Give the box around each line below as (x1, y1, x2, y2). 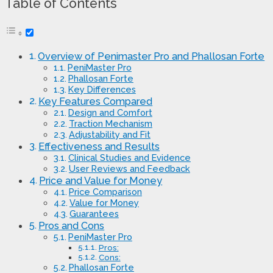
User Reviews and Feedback (68, 163, 190, 174)
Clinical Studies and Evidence (68, 152, 191, 163)
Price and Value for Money (39, 175, 163, 187)
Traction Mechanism (68, 118, 152, 129)
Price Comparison (68, 186, 142, 197)
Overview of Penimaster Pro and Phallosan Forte (38, 51, 265, 63)
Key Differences (68, 84, 136, 95)
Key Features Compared (38, 96, 153, 108)
